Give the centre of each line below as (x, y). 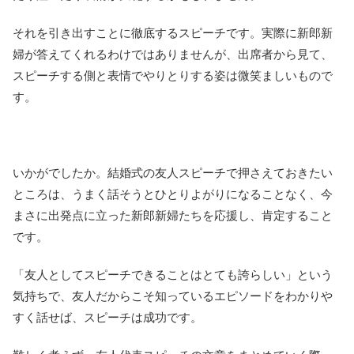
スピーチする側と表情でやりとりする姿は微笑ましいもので (173, 75)
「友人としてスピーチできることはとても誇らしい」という (173, 274)
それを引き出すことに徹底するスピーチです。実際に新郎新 (173, 32)
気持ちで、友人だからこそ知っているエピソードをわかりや (173, 296)
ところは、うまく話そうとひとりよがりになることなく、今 (173, 194)
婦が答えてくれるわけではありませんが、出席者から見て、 (173, 54)
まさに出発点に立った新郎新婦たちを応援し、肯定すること (173, 215)
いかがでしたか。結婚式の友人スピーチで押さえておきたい (173, 172)
